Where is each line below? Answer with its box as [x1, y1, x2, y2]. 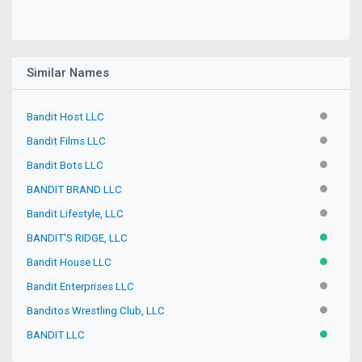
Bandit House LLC [27, 255, 112, 268]
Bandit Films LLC [27, 134, 107, 147]
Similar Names [27, 65, 110, 81]
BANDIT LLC [27, 328, 86, 341]
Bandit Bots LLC [27, 158, 104, 171]
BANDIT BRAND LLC [27, 183, 123, 196]
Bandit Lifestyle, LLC [27, 207, 124, 220]
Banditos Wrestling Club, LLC [27, 304, 166, 317]
